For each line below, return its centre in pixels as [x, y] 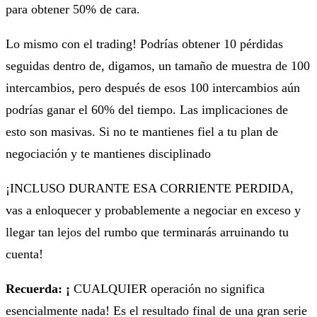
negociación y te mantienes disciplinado [108, 153]
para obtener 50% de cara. [73, 9]
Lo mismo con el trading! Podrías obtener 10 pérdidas [144, 44]
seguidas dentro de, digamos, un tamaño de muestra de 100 [158, 65]
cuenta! [24, 254]
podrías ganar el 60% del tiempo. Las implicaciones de [147, 109]
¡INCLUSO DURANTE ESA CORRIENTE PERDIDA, [150, 188]
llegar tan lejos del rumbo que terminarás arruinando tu [147, 232]
